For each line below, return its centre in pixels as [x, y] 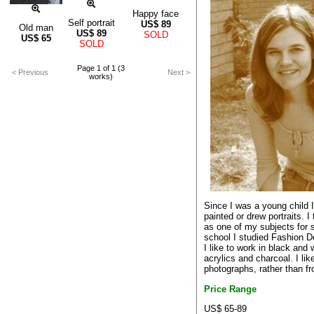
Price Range [230, 289]
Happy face [156, 14]
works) [101, 76]
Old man [36, 28]
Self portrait [91, 23]
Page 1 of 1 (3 [101, 68]
